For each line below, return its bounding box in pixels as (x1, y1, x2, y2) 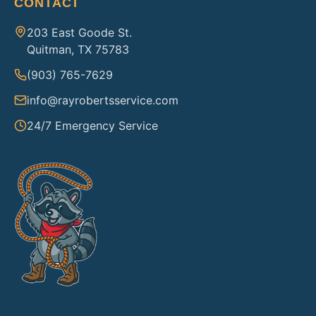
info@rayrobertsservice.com (27, 93, 178, 107)
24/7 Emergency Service (27, 119, 158, 133)
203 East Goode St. (27, 25, 132, 39)
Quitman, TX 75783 (27, 42, 129, 56)
